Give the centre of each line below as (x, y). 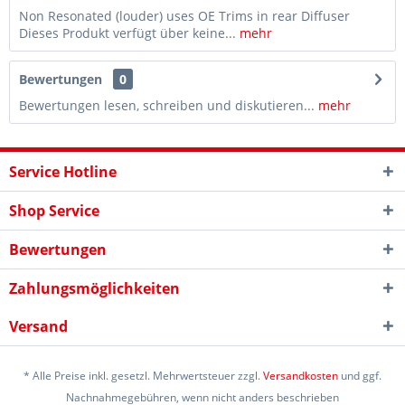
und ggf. (360, 376)
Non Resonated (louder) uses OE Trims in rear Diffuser (184, 16)
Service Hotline (63, 172)
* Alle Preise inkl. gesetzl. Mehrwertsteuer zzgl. (143, 376)
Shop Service (54, 211)
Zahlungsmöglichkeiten (94, 288)
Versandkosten (301, 376)
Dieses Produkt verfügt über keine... (127, 33)
